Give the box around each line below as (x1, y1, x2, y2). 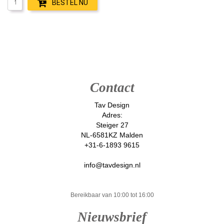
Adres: (101, 110, 122, 119)
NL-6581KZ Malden (81, 130, 143, 139)
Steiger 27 (95, 120, 128, 129)
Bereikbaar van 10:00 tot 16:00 (70, 191, 154, 198)
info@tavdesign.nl (83, 160, 140, 169)
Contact (89, 79, 134, 95)
